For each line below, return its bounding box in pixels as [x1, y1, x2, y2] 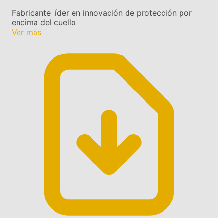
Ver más [12, 27, 41, 37]
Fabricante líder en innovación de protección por [12, 8, 192, 18]
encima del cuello [12, 18, 76, 28]
